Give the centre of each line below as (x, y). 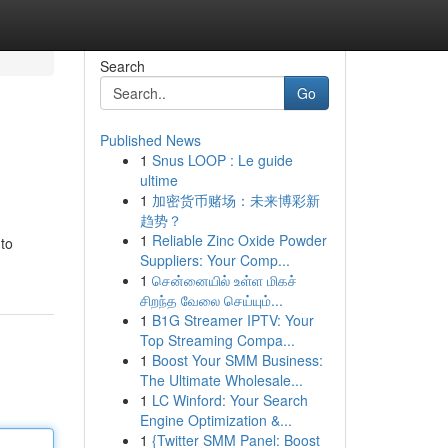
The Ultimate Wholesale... (221, 380)
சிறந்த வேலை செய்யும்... (211, 300)
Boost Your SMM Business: (237, 360)
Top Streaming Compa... (217, 340)
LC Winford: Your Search (229, 400)
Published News (150, 140)
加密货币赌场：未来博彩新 (235, 200)
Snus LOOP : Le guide (222, 160)
